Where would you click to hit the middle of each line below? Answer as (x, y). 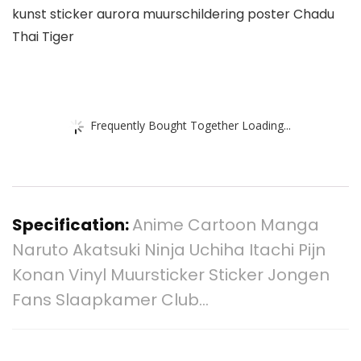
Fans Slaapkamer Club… (110, 300)
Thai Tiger (43, 37)
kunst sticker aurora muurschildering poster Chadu (173, 15)
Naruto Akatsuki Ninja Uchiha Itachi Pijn (169, 250)
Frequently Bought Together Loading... (191, 125)
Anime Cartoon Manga (226, 225)
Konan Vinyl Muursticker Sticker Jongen (171, 275)
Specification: (72, 225)
